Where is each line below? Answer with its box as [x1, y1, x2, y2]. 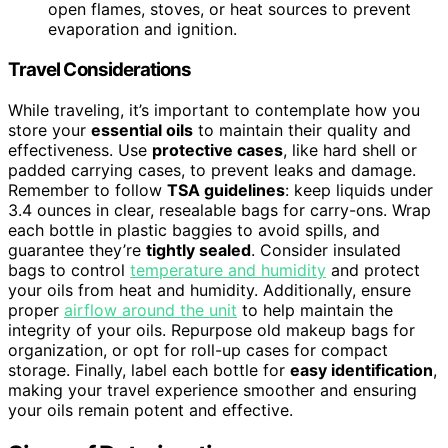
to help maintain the [237, 299, 393, 320]
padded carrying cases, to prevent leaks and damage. [8, 159, 416, 180]
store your [8, 119, 91, 140]
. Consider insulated [251, 239, 401, 260]
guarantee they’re [8, 239, 146, 260]
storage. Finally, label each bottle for [8, 359, 290, 380]
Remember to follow [8, 179, 167, 200]
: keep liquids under [285, 179, 433, 200]
